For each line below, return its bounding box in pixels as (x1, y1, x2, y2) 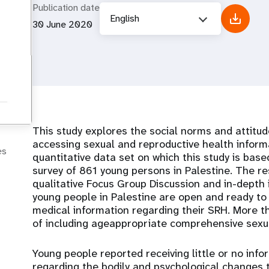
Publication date (32, 1, 100, 14)
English (110, 12, 139, 25)
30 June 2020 (32, 18, 92, 31)
